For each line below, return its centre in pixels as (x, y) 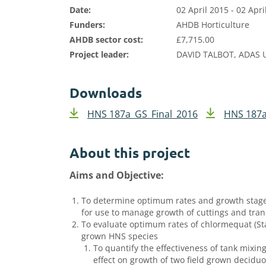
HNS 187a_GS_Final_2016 (142, 114)
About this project (130, 153)
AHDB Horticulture (213, 25)
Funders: (87, 25)
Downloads (106, 93)
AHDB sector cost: (106, 39)
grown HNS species (120, 236)
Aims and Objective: (117, 175)
